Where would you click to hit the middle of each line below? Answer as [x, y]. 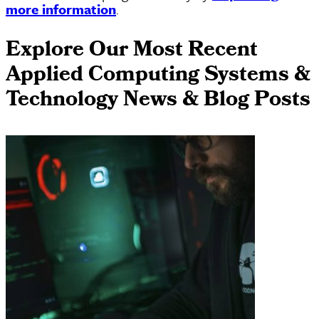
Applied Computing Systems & [158, 77]
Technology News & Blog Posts [158, 101]
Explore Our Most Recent [132, 52]
